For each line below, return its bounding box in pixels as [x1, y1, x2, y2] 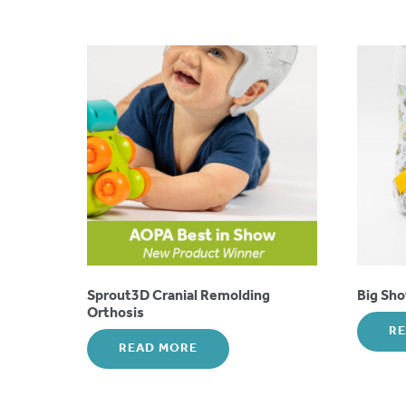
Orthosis [87, 299, 144, 328]
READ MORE [119, 336, 198, 362]
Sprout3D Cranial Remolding [87, 282, 270, 311]
